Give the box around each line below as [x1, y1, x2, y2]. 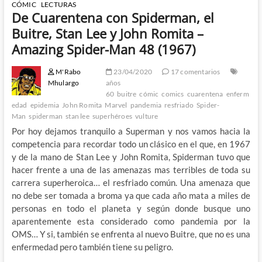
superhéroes [92, 111, 132, 120]
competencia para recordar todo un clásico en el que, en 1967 [11, 138, 251, 149]
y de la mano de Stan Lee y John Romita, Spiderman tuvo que [11, 151, 251, 162]
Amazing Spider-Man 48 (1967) [11, 40, 195, 58]
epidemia [30, 100, 60, 109]
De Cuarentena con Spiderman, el [11, 8, 214, 26]
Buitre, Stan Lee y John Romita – [11, 24, 204, 42]
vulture [135, 111, 158, 120]
